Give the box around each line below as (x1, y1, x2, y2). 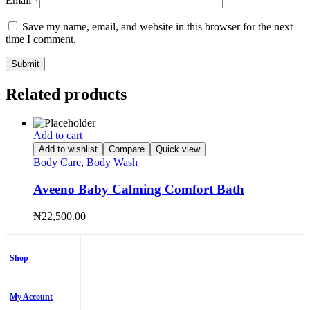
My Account (10, 291, 53, 302)
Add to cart (33, 129, 82, 142)
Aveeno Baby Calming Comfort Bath (33, 182, 244, 197)
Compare (109, 144, 145, 155)
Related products (6, 84, 127, 103)
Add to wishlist (39, 144, 98, 155)
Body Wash (86, 156, 138, 169)
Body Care (33, 156, 81, 169)
